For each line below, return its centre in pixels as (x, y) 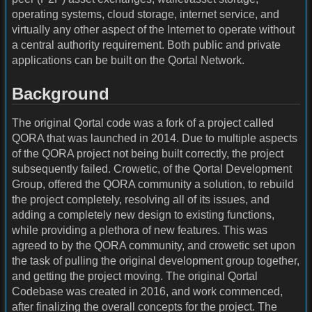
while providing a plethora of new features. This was (140, 230)
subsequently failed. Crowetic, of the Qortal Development (152, 169)
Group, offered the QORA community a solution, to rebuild (153, 184)
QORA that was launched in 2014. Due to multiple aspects (155, 138)
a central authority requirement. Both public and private (146, 45)
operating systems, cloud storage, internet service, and (146, 15)
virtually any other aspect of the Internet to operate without (153, 30)
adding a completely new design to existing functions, (143, 214)
